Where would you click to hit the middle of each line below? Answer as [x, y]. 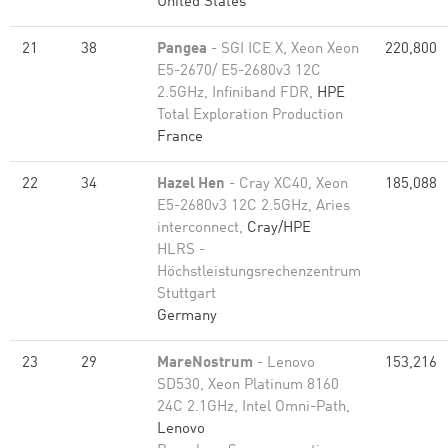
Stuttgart [186, 294]
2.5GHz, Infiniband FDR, [237, 93]
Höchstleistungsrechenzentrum [259, 272]
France [180, 137]
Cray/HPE [279, 228]
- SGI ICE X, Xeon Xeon [283, 49]
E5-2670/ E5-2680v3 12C [239, 71]
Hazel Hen [191, 184]
